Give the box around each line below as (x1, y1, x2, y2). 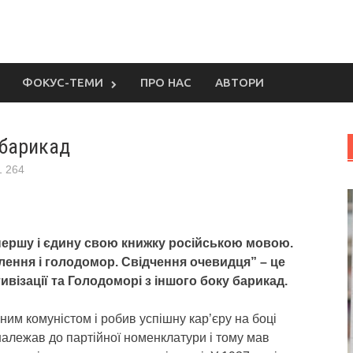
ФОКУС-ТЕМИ (22, 76, 103, 89)
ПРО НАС (140, 76, 191, 89)
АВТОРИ (215, 76, 264, 89)
